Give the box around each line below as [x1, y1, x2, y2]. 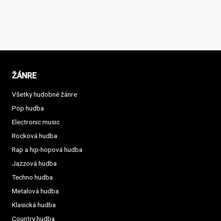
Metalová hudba [12, 187, 59, 195]
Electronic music [12, 118, 60, 126]
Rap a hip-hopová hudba [12, 146, 82, 154]
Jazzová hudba [12, 159, 57, 168]
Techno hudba [12, 173, 53, 182]
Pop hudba [12, 104, 44, 112]
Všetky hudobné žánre [12, 90, 77, 99]
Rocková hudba [12, 132, 57, 140]
